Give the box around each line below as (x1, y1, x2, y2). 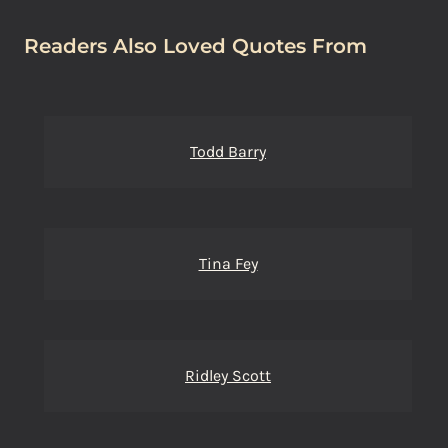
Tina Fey (198, 254, 258, 273)
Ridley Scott (185, 366, 271, 385)
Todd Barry (190, 142, 266, 161)
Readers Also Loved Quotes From (24, 34, 367, 58)
